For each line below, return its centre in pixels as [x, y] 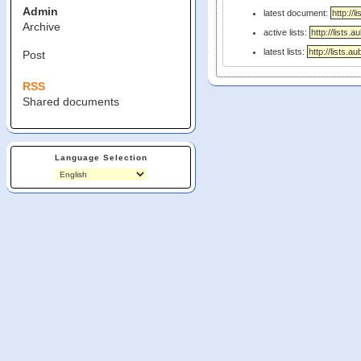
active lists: [286, 32]
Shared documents [71, 102]
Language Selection [101, 158]
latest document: [297, 13]
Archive [41, 27]
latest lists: [285, 52]
